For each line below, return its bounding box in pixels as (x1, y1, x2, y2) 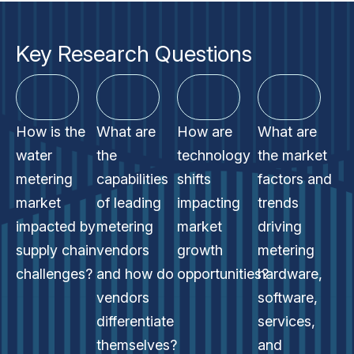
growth (177, 242, 223, 258)
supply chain (16, 242, 96, 258)
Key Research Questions (16, 40, 252, 67)
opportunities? (177, 265, 269, 282)
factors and (258, 171, 332, 187)
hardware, (258, 265, 322, 282)
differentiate (96, 313, 174, 330)
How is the (16, 123, 85, 140)
